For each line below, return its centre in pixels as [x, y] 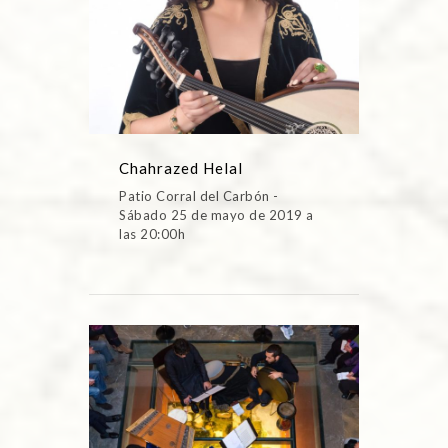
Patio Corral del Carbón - [199, 195]
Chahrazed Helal [181, 167]
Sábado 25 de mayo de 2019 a [216, 214]
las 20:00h [152, 233]
